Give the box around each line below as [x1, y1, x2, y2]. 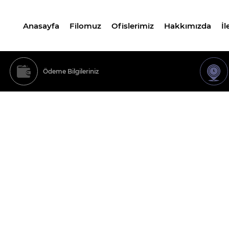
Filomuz [70, 20, 101, 31]
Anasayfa [23, 20, 59, 31]
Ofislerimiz [111, 20, 154, 31]
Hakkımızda [164, 20, 211, 31]
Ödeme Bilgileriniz [43, 67, 99, 75]
